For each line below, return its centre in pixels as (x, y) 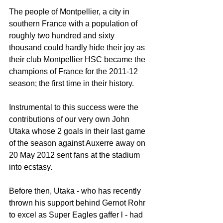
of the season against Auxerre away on (78, 143)
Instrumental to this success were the (75, 107)
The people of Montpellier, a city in (70, 11)
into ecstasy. (31, 167)
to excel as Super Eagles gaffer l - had (77, 215)
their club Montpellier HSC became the (78, 59)
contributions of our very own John (70, 119)
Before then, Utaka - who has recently (76, 191)
